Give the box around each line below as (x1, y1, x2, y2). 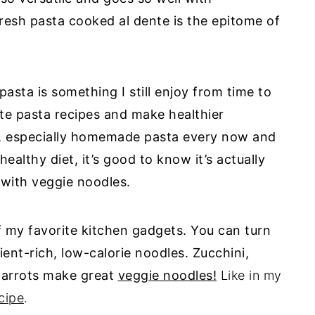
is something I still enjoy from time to (34, 84, 271, 99)
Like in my (217, 268, 282, 283)
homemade (70, 129, 141, 144)
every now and (179, 129, 276, 144)
